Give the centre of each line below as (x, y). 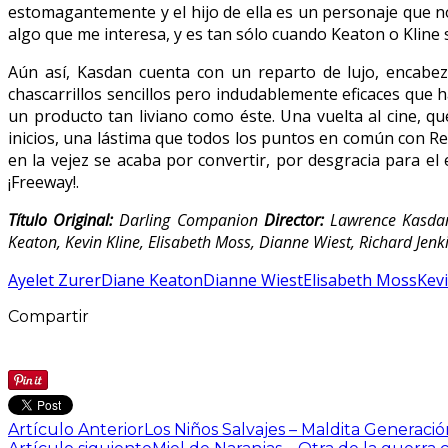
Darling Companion (188, 219)
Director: (296, 219)
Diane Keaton (152, 279)
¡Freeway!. (43, 181)
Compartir (48, 316)
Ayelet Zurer (54, 279)
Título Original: (61, 219)
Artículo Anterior (76, 429)
